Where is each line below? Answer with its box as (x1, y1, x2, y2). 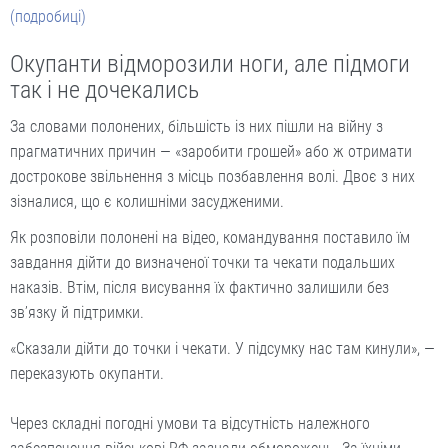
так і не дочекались (10, 76, 199, 104)
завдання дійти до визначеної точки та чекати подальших (10, 253, 395, 272)
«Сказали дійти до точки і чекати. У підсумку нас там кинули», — (10, 339, 435, 358)
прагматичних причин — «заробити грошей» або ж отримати (10, 142, 412, 161)
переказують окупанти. (10, 364, 164, 383)
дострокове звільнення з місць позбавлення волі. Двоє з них (10, 167, 415, 186)
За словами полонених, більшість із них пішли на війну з (10, 117, 383, 136)
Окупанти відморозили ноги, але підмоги (10, 50, 410, 78)
